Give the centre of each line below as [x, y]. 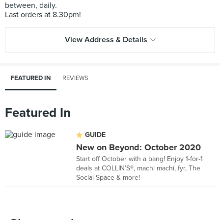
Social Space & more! [108, 178]
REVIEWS [75, 78]
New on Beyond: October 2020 [138, 147]
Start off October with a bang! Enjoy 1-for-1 [139, 159]
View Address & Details [106, 40]
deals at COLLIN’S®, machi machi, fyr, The [138, 168]
